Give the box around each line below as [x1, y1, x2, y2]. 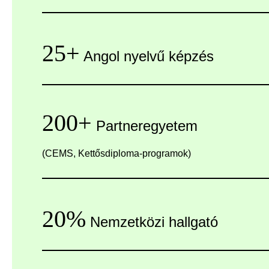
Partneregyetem [92, 117, 198, 134]
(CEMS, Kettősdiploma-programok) [42, 148, 191, 159]
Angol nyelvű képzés [80, 47, 214, 64]
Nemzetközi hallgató [86, 213, 218, 230]
